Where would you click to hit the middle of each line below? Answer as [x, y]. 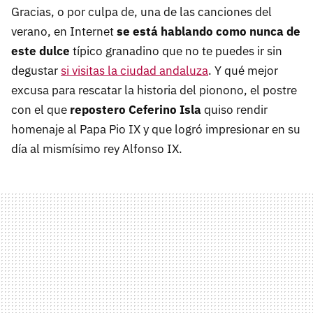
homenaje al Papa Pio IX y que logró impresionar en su [156, 130]
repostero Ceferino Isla [136, 110]
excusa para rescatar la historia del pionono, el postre [154, 90]
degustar [36, 71]
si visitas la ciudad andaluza [134, 71]
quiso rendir [234, 110]
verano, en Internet [64, 32]
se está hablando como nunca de [209, 32]
